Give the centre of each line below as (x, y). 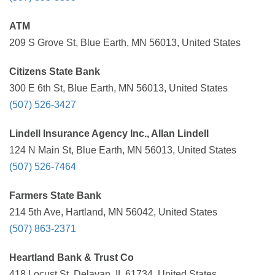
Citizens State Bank (55, 72)
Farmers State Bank (55, 196)
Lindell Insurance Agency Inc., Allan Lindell (109, 134)
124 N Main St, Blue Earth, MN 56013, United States (123, 150)
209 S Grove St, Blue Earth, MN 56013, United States (125, 43)
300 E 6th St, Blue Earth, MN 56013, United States (118, 88)
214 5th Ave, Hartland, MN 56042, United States (113, 212)
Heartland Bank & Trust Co (72, 258)
